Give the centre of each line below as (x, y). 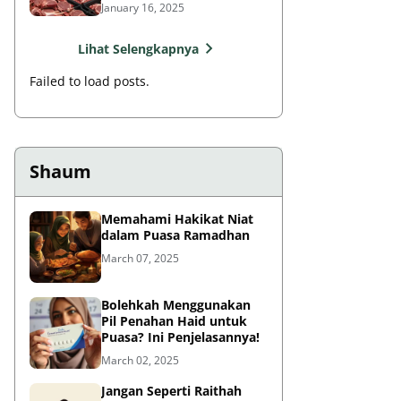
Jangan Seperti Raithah (171, 391)
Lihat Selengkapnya (138, 48)
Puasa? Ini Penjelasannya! (180, 337)
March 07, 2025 (140, 258)
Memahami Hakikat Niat (177, 219)
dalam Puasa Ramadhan (175, 235)
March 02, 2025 (140, 360)
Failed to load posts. (90, 81)
